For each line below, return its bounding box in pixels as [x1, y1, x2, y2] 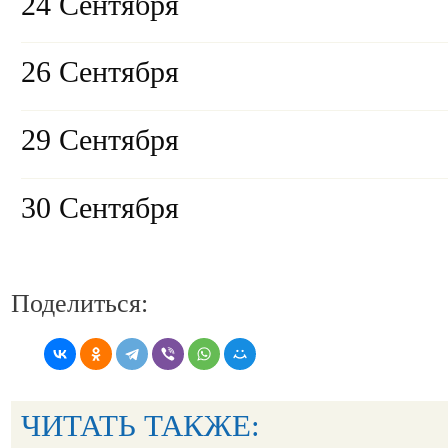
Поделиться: [11, 288, 148, 318]
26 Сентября [21, 55, 179, 90]
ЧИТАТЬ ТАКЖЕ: [21, 407, 260, 443]
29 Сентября [21, 123, 179, 158]
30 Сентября [21, 191, 179, 226]
